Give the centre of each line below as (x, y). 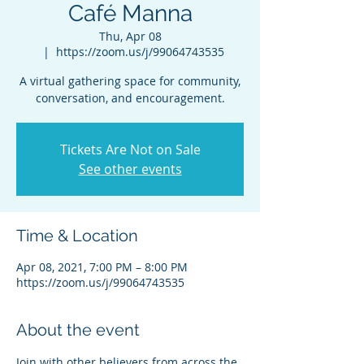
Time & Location (77, 236)
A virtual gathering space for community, (130, 81)
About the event (78, 330)
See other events (130, 169)
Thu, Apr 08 (130, 36)
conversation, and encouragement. (130, 98)
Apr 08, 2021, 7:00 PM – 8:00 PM (102, 267)
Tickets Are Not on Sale (130, 149)
